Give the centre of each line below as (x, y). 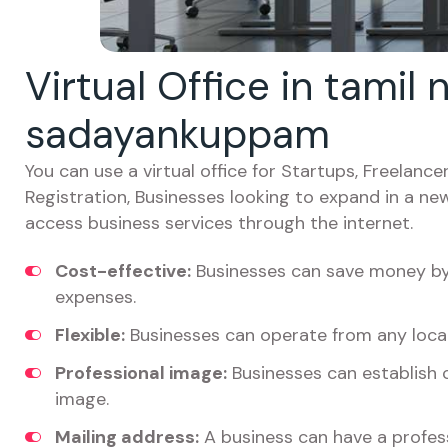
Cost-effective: (123, 271)
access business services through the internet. (219, 223)
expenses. (95, 297)
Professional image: (141, 373)
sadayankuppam (177, 134)
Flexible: (90, 335)
